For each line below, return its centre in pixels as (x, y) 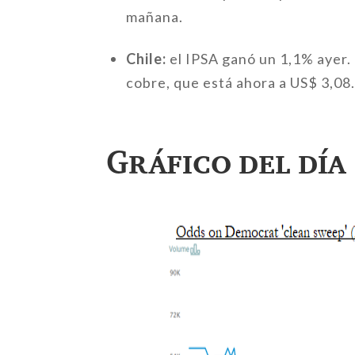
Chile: (147, 59)
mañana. (155, 17)
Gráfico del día (226, 161)
